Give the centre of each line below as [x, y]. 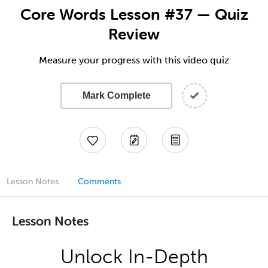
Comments [99, 182]
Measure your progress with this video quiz [134, 60]
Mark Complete [116, 95]
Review [134, 34]
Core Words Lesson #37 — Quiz [134, 14]
